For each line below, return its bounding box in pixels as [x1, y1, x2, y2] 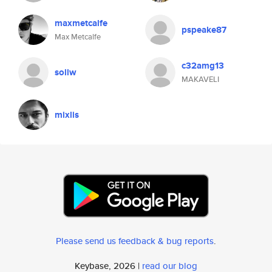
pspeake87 [182, 23, 226, 36]
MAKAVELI [182, 73, 219, 85]
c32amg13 [182, 59, 224, 72]
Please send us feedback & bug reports [56, 234, 214, 247]
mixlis [55, 108, 79, 121]
